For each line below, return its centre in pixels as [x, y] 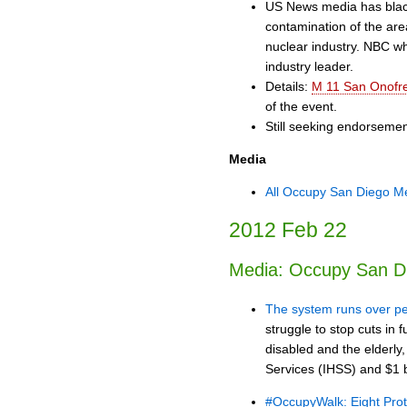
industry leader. [309, 66]
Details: [288, 86]
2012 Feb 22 [288, 229]
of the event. [301, 106]
